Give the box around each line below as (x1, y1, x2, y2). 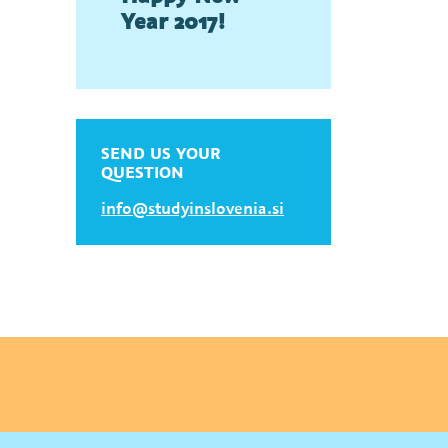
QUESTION (101, 161, 184, 183)
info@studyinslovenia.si (101, 197, 284, 219)
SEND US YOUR (101, 142, 220, 164)
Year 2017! (121, 6, 224, 35)
